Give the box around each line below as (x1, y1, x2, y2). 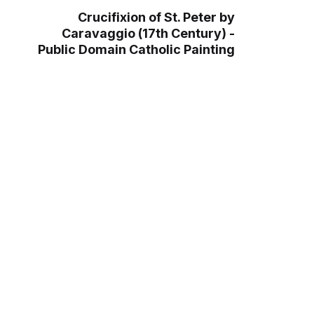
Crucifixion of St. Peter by (77, 9, 235, 25)
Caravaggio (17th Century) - (61, 25, 235, 41)
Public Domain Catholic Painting (37, 41, 235, 57)
